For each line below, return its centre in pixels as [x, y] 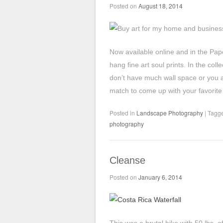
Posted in [123, 113]
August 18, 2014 [161, 6]
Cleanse [127, 160]
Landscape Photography [170, 113]
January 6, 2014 [160, 177]
